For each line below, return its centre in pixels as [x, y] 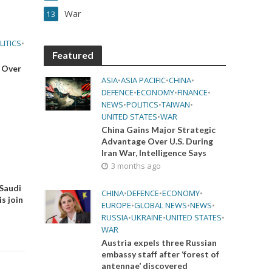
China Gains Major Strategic [159, 130]
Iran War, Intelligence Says [154, 153]
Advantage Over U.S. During [158, 141]
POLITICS [143, 104]
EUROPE [117, 205]
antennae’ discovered [145, 266]
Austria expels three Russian [159, 243]
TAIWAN [176, 104]
